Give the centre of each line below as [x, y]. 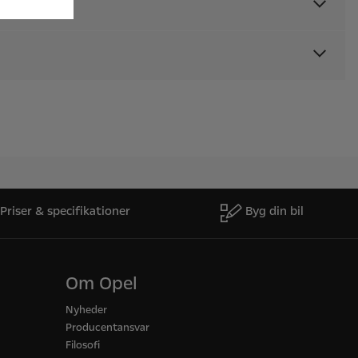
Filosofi [82, 345]
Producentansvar [107, 328]
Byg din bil [274, 211]
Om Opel [101, 284]
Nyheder [86, 310]
